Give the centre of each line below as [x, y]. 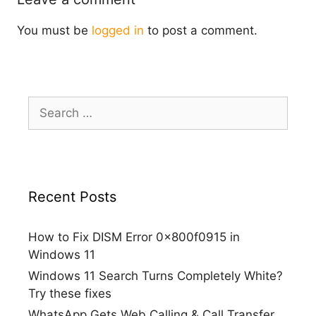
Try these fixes [70, 294]
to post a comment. [201, 30]
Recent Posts [72, 197]
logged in [118, 30]
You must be [54, 30]
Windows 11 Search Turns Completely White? [156, 276]
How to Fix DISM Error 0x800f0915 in [134, 237]
